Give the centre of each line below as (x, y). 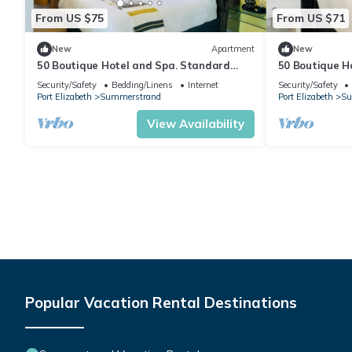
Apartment (233, 49)
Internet (203, 84)
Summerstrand (130, 96)
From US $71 (310, 18)
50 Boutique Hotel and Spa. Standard (134, 65)
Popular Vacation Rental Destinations (161, 302)
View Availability (195, 123)
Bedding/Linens (142, 84)
